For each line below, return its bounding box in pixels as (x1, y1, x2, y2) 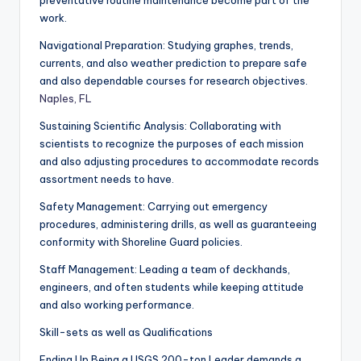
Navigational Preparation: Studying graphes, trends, (39, 39, 293, 52)
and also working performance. (39, 298, 194, 312)
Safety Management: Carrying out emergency (39, 200, 268, 214)
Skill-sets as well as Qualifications (39, 326, 213, 339)
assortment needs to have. (39, 172, 174, 186)
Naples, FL (39, 92, 92, 106)
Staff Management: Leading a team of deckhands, (39, 263, 290, 276)
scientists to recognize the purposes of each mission (39, 137, 304, 151)
